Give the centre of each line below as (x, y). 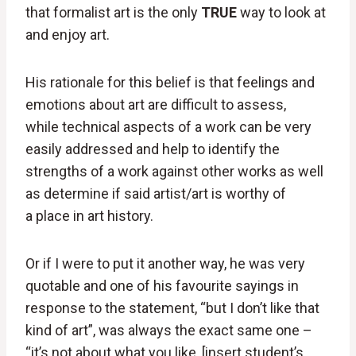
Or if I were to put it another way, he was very (165, 264)
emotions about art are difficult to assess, (156, 105)
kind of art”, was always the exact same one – (169, 331)
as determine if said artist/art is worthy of (156, 194)
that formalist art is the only (113, 13)
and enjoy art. (68, 35)
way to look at (281, 13)
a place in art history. (89, 216)
